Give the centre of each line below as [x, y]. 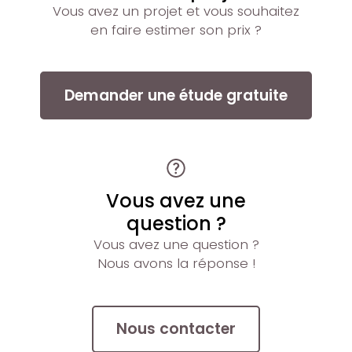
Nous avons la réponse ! [176, 263]
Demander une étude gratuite [176, 95]
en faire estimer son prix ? [176, 29]
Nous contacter [176, 328]
